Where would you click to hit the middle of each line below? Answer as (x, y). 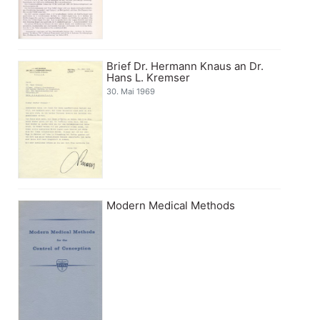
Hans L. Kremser (149, 77)
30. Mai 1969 (131, 91)
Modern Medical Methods (171, 205)
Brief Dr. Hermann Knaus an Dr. (185, 66)
